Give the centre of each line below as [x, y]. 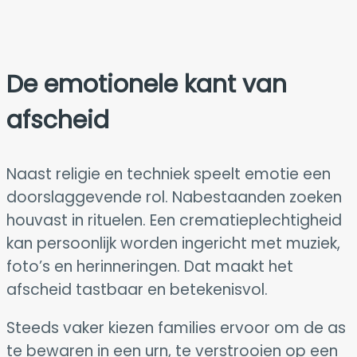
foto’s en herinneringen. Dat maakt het [150, 266]
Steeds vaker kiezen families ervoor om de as [176, 328]
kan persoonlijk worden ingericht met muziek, [173, 243]
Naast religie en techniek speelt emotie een [169, 174]
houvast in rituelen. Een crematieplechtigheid [174, 220]
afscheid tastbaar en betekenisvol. [137, 289]
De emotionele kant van [147, 84]
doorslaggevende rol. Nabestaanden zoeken [174, 197]
